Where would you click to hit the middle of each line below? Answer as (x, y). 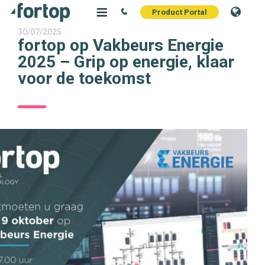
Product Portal (180, 12)
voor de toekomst (84, 78)
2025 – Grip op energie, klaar (126, 62)
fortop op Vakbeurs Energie (121, 45)
